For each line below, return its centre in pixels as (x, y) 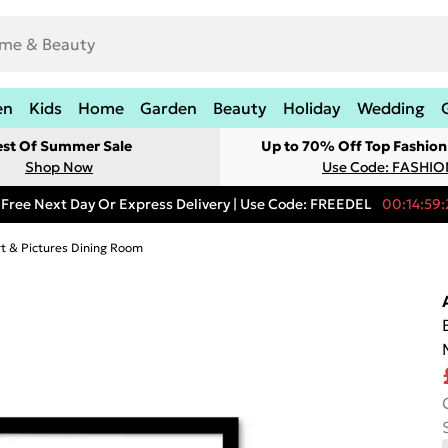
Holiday (312, 108)
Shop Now (59, 167)
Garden (168, 108)
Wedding (391, 108)
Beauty (240, 108)
